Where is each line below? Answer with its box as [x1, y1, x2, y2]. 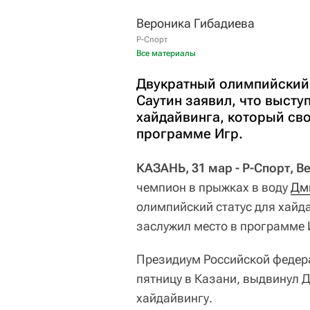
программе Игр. [136, 125, 243, 142]
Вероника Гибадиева [136, 16, 255, 30]
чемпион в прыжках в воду [136, 180, 291, 194]
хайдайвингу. [136, 291, 212, 305]
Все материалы [136, 48, 196, 58]
